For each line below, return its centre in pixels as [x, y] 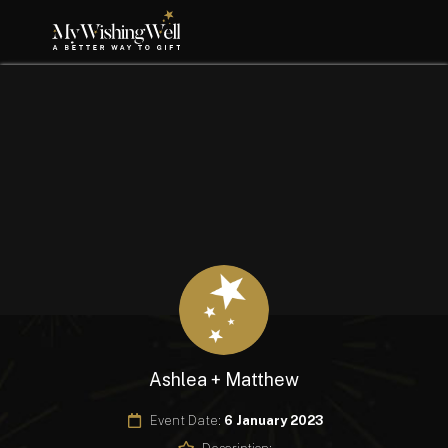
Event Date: [187, 420]
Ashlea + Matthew [224, 379]
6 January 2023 [274, 420]
